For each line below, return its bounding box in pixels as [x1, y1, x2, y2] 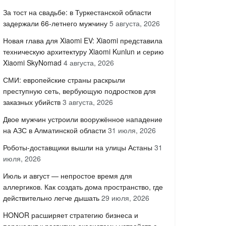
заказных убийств [3, 97, 61, 107]
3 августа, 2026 [63, 97, 113, 107]
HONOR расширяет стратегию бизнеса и [3, 210, 138, 220]
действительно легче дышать [3, 193, 99, 203]
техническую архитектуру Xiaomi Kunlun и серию [3, 46, 164, 56]
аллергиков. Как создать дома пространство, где [3, 182, 163, 192]
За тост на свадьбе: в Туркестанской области [3, 7, 151, 17]
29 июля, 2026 [101, 193, 149, 203]
